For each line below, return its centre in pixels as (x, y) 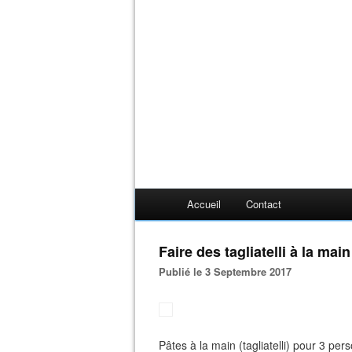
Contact (264, 204)
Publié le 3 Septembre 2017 (229, 271)
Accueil (204, 204)
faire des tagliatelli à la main (259, 251)
